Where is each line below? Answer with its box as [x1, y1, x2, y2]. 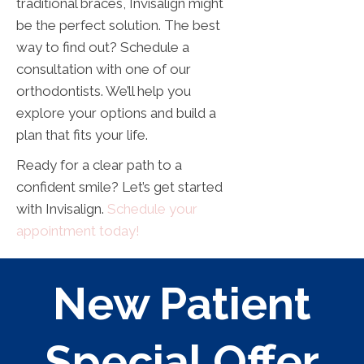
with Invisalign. [16, 200, 107, 217]
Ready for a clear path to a [16, 156, 182, 173]
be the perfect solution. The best [16, 16, 220, 33]
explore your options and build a [16, 104, 216, 121]
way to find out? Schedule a [16, 38, 189, 55]
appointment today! [16, 222, 140, 239]
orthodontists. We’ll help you [16, 82, 191, 99]
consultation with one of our [16, 60, 191, 77]
